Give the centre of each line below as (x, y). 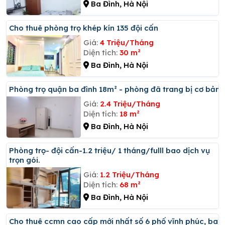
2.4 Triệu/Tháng (130, 103)
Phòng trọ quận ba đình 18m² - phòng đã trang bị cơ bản (117, 89)
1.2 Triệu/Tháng (129, 174)
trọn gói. (25, 160)
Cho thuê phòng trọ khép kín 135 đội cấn (86, 28)
